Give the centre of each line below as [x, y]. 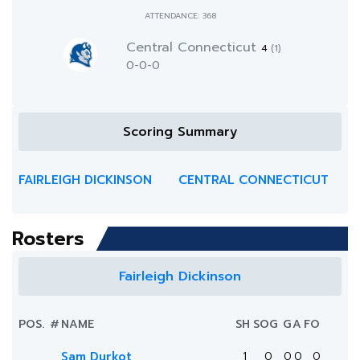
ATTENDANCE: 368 [180, 16]
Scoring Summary [180, 132]
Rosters [48, 239]
